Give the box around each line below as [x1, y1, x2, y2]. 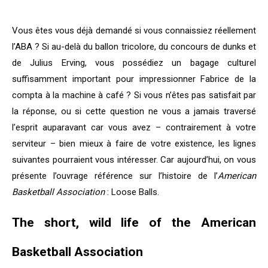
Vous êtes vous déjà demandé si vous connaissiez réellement [12, 25, 256, 36]
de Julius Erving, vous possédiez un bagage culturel [12, 57, 256, 69]
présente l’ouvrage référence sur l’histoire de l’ [12, 170, 218, 182]
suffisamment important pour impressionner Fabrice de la [12, 74, 256, 85]
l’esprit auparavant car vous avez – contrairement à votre [12, 122, 256, 133]
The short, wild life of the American [12, 215, 256, 230]
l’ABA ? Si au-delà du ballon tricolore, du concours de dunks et [12, 41, 256, 53]
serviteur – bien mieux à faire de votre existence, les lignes [12, 138, 256, 150]
